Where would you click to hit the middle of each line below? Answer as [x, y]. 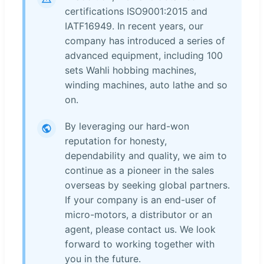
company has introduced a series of [145, 40]
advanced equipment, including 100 [144, 55]
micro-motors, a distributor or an [138, 214]
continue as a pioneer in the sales [139, 170]
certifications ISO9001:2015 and [136, 11]
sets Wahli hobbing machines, [131, 70]
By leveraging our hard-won [127, 126]
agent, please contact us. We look [140, 229]
